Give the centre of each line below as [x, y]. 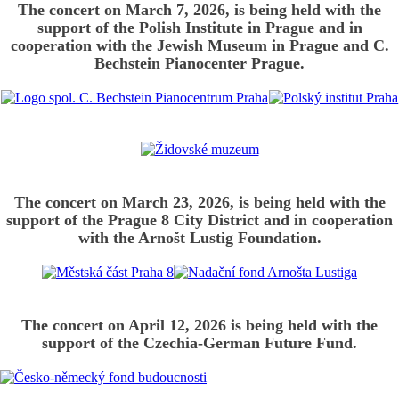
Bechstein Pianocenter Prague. [199, 63]
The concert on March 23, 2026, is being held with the [199, 202]
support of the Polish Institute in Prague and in [199, 28]
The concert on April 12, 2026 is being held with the [199, 325]
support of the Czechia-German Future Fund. [199, 343]
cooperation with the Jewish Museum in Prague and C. [199, 45]
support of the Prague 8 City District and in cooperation [199, 220]
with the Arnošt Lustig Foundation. [199, 238]
